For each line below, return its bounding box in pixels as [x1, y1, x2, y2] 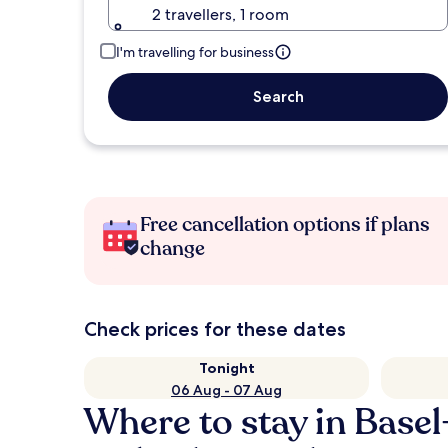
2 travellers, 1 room [152, 4, 289, 25]
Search [252, 87, 304, 106]
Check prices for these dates [84, 317, 346, 341]
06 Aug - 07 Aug [171, 381, 282, 399]
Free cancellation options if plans [140, 211, 430, 238]
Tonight [198, 359, 255, 377]
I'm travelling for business [116, 43, 274, 61]
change [140, 235, 205, 262]
